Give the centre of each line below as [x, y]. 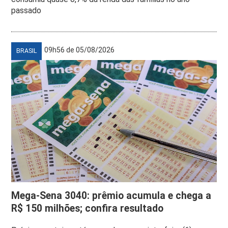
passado [26, 10]
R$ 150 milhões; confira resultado [88, 208]
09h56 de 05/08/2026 [80, 50]
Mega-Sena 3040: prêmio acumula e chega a [111, 195]
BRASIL [27, 51]
